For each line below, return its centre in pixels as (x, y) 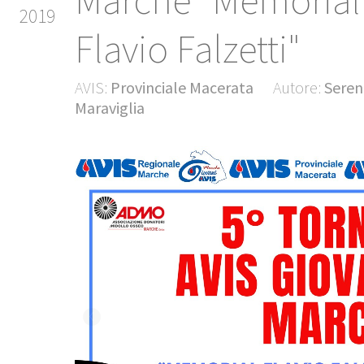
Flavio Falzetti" (188, 49)
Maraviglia (110, 108)
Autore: (297, 87)
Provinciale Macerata (182, 87)
